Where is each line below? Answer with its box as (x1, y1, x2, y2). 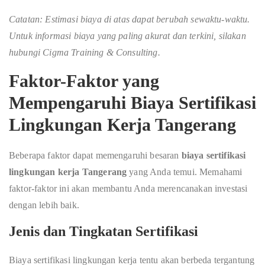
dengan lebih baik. (9, 199, 79, 210)
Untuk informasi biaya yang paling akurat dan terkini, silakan (9, 30, 246, 41)
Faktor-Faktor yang (9, 70, 159, 91)
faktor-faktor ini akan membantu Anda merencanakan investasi (9, 183, 248, 193)
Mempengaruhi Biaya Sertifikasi (9, 92, 256, 112)
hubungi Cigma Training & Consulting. (9, 47, 160, 57)
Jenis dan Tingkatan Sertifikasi (9, 223, 198, 239)
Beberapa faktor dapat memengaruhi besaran (9, 150, 182, 160)
